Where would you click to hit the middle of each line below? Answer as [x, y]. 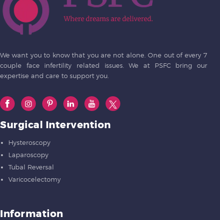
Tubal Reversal [31, 167]
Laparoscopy [28, 155]
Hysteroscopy [29, 143]
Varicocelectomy [35, 179]
